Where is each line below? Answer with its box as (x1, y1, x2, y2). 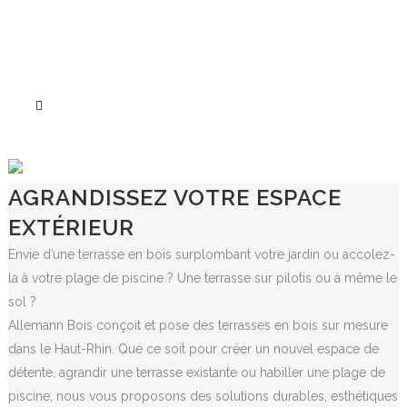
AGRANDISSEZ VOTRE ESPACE (7, 184, 342, 211)
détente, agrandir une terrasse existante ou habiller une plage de (7, 364, 385, 380)
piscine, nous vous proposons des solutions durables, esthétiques (7, 388, 398, 403)
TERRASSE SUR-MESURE (85, 158, 322, 181)
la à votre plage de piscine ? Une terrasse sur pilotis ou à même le (7, 270, 397, 285)
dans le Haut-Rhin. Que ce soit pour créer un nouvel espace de (7, 341, 379, 356)
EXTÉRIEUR (7, 213, 134, 241)
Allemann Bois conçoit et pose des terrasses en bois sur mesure (7, 317, 388, 333)
